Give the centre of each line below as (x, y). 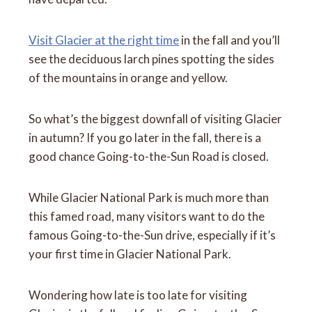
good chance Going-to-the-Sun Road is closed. (149, 156)
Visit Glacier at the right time (104, 40)
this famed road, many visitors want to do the (147, 216)
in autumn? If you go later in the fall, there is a (145, 137)
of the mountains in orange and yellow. (128, 77)
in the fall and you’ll (230, 40)
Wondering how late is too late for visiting (138, 295)
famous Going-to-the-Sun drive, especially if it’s (153, 235)
